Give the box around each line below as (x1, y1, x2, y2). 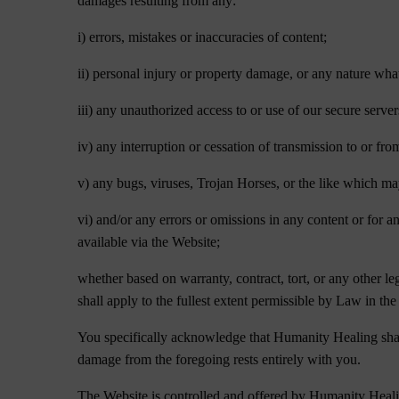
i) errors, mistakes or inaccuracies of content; (77, 29, 328, 45)
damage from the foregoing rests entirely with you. (77, 352, 362, 367)
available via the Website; (77, 234, 221, 249)
